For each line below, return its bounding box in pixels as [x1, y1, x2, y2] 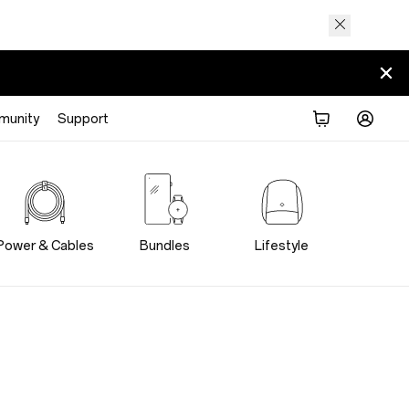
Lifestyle [255, 238, 309, 254]
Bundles [140, 238, 190, 254]
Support [58, 110, 109, 127]
